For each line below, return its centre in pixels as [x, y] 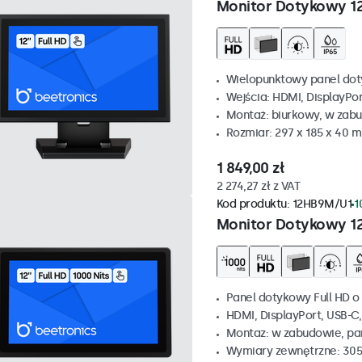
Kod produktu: [254, 204]
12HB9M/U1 [322, 204]
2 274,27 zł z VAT [258, 187]
